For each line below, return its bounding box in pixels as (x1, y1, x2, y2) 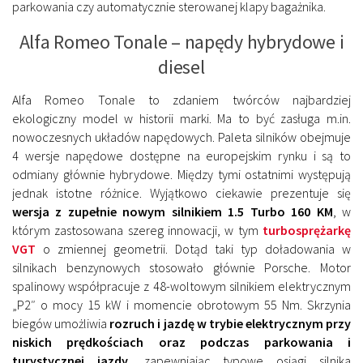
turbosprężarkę (263, 222, 351, 239)
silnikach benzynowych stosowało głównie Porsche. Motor (12, 259, 351, 276)
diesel (158, 54, 205, 80)
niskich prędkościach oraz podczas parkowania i (12, 334, 351, 351)
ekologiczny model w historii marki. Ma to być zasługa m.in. (12, 110, 351, 127)
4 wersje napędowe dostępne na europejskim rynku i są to (12, 147, 351, 164)
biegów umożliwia (12, 315, 110, 332)
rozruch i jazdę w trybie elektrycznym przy (109, 315, 351, 332)
